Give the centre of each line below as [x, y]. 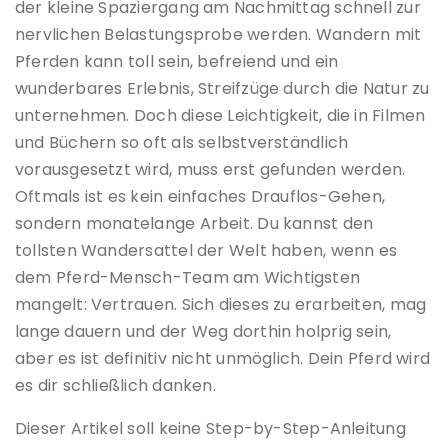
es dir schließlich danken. [115, 385]
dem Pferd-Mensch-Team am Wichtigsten [188, 277]
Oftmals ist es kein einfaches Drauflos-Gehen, [200, 196]
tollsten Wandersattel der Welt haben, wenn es [206, 250]
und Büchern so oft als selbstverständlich [182, 142]
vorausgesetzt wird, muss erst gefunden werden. [210, 169]
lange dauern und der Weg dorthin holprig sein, [203, 331]
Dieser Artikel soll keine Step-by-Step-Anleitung [210, 428]
